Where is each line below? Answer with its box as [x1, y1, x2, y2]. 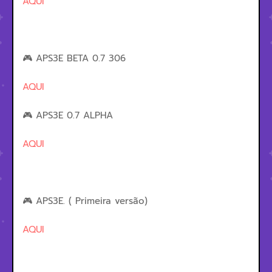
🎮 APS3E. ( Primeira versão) [22, 194, 148, 208]
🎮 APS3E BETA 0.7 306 [22, 52, 126, 65]
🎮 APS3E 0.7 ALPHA [22, 109, 113, 122]
